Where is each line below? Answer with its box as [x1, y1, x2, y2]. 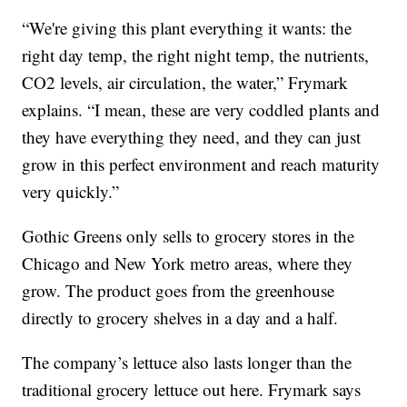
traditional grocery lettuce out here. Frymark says [22, 378, 362, 402]
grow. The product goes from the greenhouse [22, 279, 335, 303]
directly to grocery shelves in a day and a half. [22, 306, 339, 330]
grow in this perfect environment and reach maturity [22, 153, 381, 176]
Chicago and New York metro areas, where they [22, 252, 353, 275]
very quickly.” [22, 180, 120, 203]
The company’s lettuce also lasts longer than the [22, 351, 352, 374]
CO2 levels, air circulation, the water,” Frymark [22, 71, 349, 94]
